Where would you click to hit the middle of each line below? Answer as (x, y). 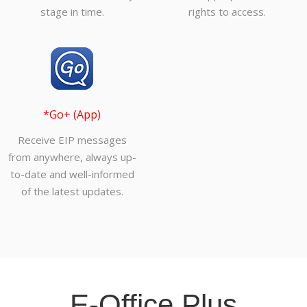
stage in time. (72, 12)
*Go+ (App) (72, 115)
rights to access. (227, 12)
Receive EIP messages (72, 140)
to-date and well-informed (72, 174)
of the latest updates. (72, 192)
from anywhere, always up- (72, 157)
